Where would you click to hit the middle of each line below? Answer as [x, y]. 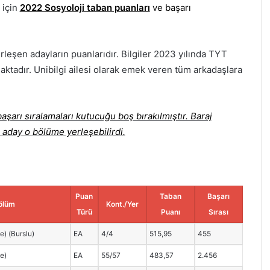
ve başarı [170, 8]
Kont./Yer [122, 204]
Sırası [219, 212]
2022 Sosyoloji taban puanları [85, 8]
